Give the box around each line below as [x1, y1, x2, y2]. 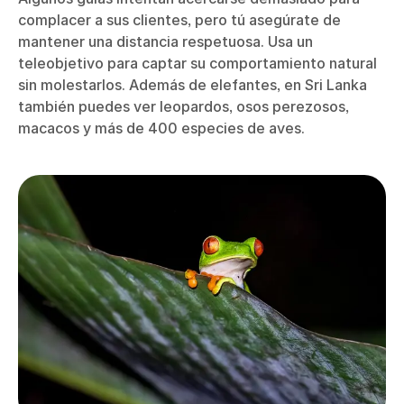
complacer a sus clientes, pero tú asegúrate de [18, 10, 341, 29]
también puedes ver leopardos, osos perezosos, [18, 96, 349, 115]
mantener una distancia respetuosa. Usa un [18, 32, 313, 50]
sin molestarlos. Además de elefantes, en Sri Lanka [18, 75, 367, 94]
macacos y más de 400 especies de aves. [18, 118, 305, 137]
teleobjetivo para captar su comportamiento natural [18, 53, 377, 72]
